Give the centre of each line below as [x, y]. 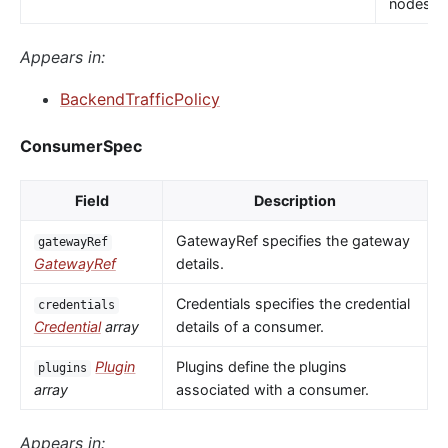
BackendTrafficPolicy [140, 98]
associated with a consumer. [272, 390]
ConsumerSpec [81, 146]
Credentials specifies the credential [292, 304]
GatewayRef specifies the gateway [292, 241]
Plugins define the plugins [261, 367]
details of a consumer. [249, 327]
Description [295, 201]
